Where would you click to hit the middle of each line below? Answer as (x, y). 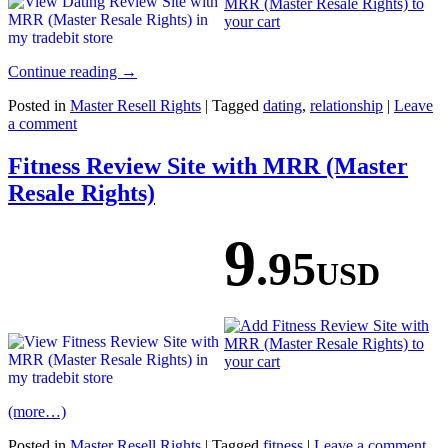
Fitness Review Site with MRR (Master (208, 166)
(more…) (37, 412)
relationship (346, 106)
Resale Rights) (81, 193)
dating (282, 106)
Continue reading (64, 72)
